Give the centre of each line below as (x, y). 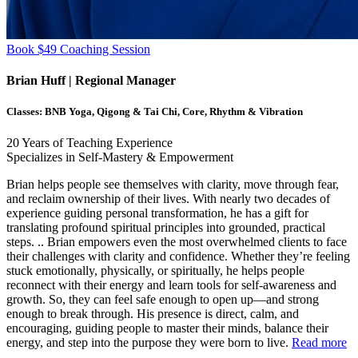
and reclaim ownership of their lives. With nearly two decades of (168, 199)
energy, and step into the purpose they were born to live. (149, 343)
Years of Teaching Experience (96, 143)
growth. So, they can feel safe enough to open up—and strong (163, 300)
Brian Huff (38, 81)
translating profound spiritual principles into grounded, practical (166, 228)
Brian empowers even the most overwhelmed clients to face (195, 242)
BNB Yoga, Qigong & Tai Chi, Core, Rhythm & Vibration (174, 112)
